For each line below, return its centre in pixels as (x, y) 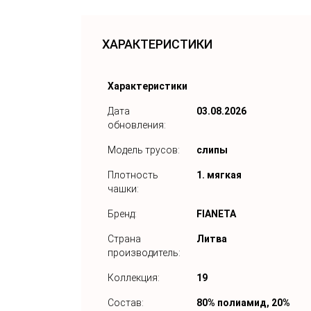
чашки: (123, 188)
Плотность (133, 175)
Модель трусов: (144, 150)
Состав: (126, 302)
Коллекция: (134, 277)
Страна (124, 238)
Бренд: (122, 213)
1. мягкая (219, 175)
